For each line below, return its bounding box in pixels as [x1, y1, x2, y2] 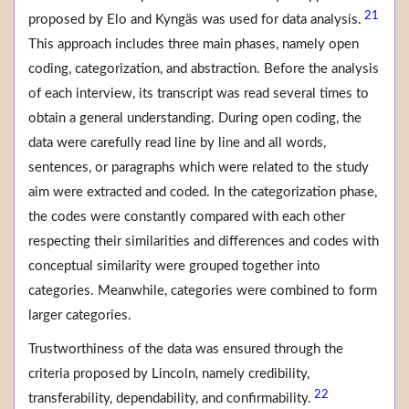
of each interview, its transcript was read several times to [28, 87, 369, 101]
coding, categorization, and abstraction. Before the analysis [28, 62, 379, 77]
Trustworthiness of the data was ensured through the [28, 342, 343, 357]
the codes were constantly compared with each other [28, 210, 345, 225]
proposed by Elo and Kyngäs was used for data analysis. [28, 13, 362, 27]
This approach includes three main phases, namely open [28, 37, 359, 52]
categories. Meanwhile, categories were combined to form [28, 284, 377, 299]
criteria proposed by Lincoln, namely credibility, [28, 367, 309, 382]
